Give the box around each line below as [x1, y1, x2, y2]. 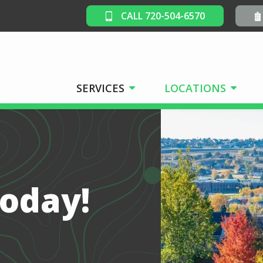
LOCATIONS [164, 81, 226, 95]
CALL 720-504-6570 [119, 9, 205, 22]
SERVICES [76, 81, 124, 95]
